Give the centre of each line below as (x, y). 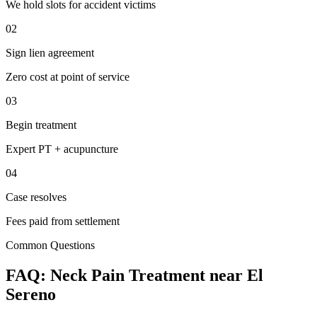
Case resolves (36, 197)
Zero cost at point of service (68, 76)
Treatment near (186, 275)
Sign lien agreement (50, 52)
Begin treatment (41, 125)
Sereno (31, 294)
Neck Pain (87, 275)
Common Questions (50, 245)
